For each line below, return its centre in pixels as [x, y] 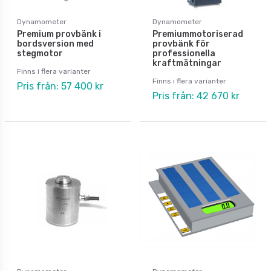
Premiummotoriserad [198, 34]
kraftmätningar [187, 63]
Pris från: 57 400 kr [60, 86]
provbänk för [181, 44]
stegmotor [40, 53]
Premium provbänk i [59, 34]
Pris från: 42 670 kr [196, 96]
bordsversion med [55, 44]
